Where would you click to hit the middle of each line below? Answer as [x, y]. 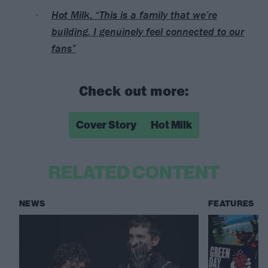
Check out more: [134, 90]
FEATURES [231, 203]
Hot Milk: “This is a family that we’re [134, 14]
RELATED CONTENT [134, 173]
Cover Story [106, 125]
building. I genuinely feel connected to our [147, 31]
